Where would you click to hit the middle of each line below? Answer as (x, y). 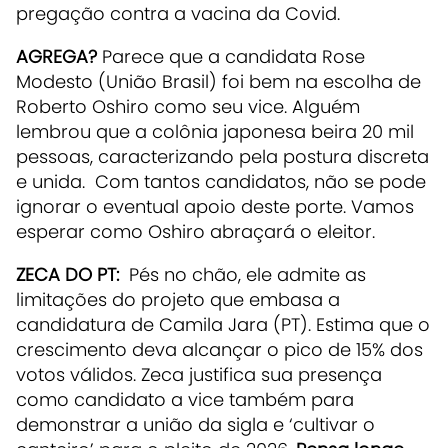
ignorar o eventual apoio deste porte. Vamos (215, 206)
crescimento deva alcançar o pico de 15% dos (219, 349)
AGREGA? (56, 56)
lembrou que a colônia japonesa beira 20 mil (215, 131)
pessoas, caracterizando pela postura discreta (222, 156)
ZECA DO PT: (70, 274)
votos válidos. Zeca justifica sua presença (199, 374)
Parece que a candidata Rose (231, 56)
